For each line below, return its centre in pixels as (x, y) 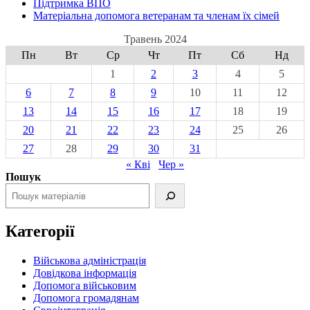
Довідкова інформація (85, 273)
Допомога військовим (85, 286)
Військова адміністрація (90, 261)
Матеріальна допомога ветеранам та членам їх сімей (156, 16)
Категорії (40, 231)
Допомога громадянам (86, 298)
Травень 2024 (155, 39)
